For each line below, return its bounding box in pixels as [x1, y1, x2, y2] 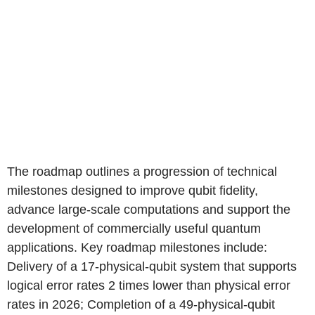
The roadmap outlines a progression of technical [7, 165, 277, 179]
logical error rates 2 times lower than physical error [7, 278, 290, 292]
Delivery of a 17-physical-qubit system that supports [7, 259, 297, 274]
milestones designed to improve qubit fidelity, [7, 184, 258, 198]
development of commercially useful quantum [7, 221, 261, 236]
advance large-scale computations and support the [7, 202, 290, 217]
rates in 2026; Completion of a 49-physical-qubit [7, 297, 275, 311]
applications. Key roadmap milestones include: [7, 240, 267, 255]
